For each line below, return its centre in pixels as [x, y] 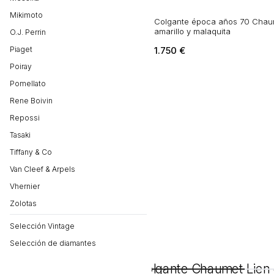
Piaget [21, 49]
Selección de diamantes [53, 243]
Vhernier [25, 186]
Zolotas [23, 203]
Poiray [21, 66]
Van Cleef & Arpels [43, 169]
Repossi [25, 118]
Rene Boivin [31, 101]
